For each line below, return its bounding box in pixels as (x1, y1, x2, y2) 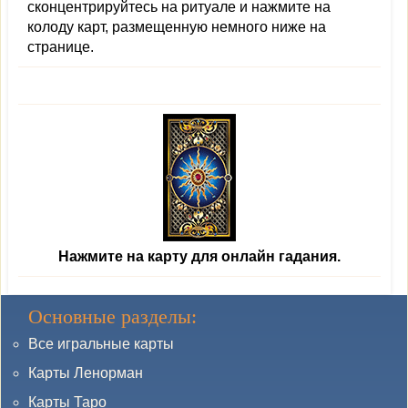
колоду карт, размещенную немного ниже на (27, 19, 326, 35)
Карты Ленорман (28, 365, 143, 381)
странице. (27, 39, 94, 55)
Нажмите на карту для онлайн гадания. (58, 249, 341, 264)
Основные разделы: (28, 305, 197, 328)
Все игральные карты (28, 336, 174, 352)
